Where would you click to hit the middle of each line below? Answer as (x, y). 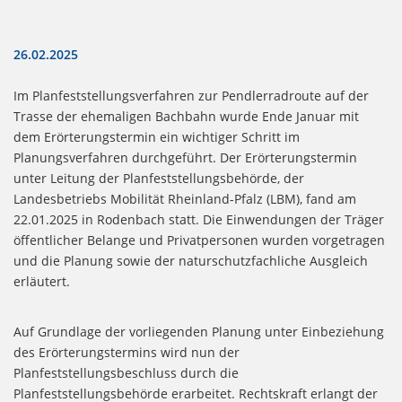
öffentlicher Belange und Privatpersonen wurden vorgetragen (199, 240)
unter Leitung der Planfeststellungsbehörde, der (159, 179)
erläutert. (42, 282)
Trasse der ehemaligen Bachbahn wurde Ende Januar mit (186, 117)
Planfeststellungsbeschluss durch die (126, 373)
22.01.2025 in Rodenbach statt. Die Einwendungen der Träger (199, 220)
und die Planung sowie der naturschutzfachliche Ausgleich (191, 261)
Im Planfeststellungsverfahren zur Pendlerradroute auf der (191, 96)
